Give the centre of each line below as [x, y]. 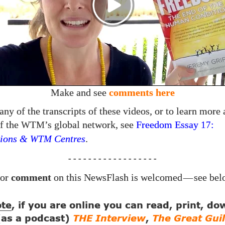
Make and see [80, 93]
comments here [142, 93]
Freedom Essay [168, 125]
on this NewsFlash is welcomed [117, 178]
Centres [69, 139]
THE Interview [109, 219]
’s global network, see [90, 125]
